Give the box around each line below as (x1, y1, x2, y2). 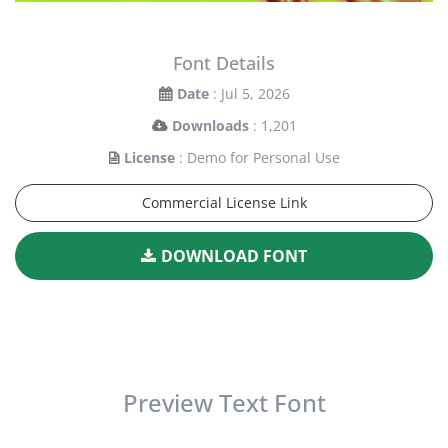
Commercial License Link (141, 193, 307, 213)
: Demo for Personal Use (178, 148, 340, 168)
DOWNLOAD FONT (161, 245, 307, 268)
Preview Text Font (122, 386, 326, 420)
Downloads (171, 116, 249, 136)
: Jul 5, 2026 (212, 84, 290, 104)
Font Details (173, 51, 275, 76)
